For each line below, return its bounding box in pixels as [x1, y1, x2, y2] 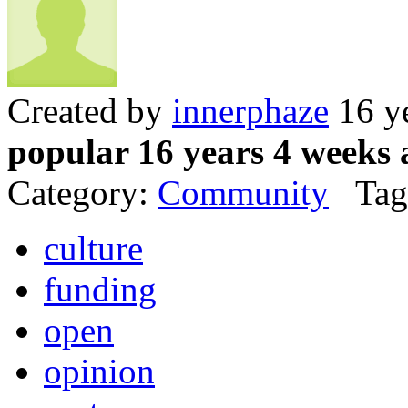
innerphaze [172, 91, 329, 131]
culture [44, 229, 143, 269]
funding [44, 270, 157, 310]
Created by [7, 91, 172, 131]
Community [158, 173, 329, 213]
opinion [44, 352, 155, 392]
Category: [7, 173, 158, 213]
